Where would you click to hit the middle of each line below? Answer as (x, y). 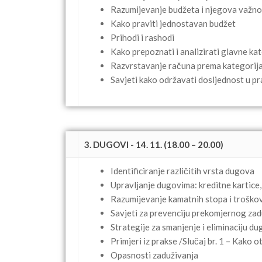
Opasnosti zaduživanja (154, 255)
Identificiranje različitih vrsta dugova (182, 171)
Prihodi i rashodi (142, 37)
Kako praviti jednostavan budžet (173, 23)
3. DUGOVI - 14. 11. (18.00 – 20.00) (154, 145)
